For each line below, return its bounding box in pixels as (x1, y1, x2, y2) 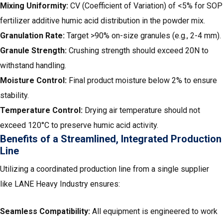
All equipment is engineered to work (92, 207, 218, 217)
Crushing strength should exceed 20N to (69, 46, 209, 56)
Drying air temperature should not (85, 106, 200, 115)
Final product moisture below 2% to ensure (69, 76, 217, 86)
